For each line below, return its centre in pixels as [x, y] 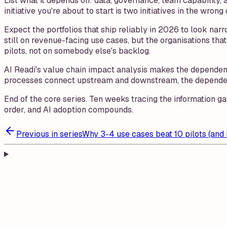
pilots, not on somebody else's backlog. [77, 51]
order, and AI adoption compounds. [69, 109]
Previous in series [49, 134]
